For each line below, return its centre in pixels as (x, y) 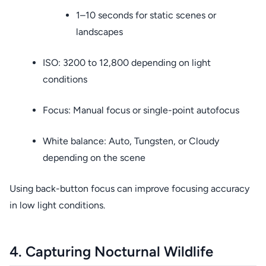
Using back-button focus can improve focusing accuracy (129, 189)
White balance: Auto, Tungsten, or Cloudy (131, 141)
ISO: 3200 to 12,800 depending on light (127, 63)
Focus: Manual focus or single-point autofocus (141, 110)
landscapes (99, 32)
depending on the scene (94, 158)
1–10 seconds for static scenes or (146, 15)
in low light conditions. (57, 205)
